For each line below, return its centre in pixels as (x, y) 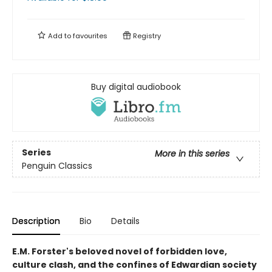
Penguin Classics (57, 165)
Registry (146, 36)
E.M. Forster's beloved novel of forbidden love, (120, 252)
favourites (90, 36)
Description (36, 221)
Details (125, 221)
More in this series (192, 153)
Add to (59, 36)
